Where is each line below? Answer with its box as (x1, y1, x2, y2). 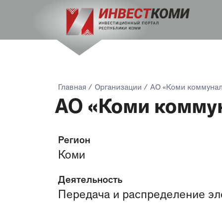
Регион (58, 136, 90, 146)
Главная (58, 84, 86, 92)
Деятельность (58, 175, 122, 186)
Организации (95, 84, 142, 92)
